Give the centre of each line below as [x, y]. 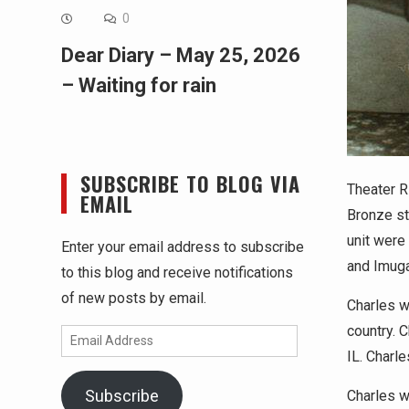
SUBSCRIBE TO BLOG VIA [190, 183]
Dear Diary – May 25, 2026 [181, 55]
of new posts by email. [134, 298]
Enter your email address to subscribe [183, 246]
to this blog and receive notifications [177, 272]
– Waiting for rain [139, 85]
